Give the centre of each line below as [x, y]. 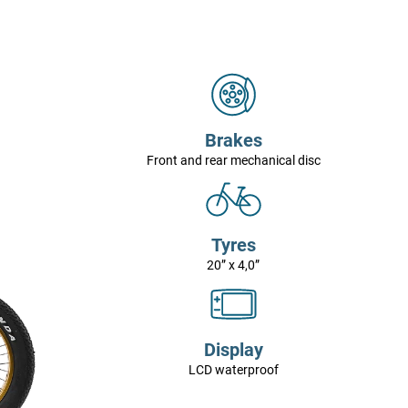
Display [233, 350]
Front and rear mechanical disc [233, 161]
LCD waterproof [233, 370]
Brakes [233, 141]
